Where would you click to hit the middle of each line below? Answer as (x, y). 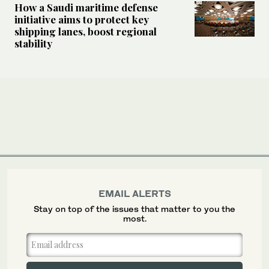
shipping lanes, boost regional (86, 31)
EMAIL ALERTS (134, 193)
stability (33, 43)
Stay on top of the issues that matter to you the (134, 208)
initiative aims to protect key (82, 19)
